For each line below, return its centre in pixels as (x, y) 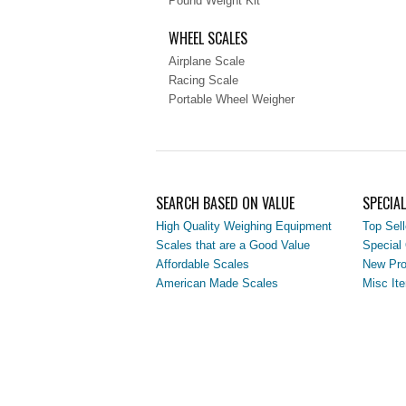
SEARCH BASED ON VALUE (225, 203)
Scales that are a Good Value (233, 245)
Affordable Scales (203, 264)
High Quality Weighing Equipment (244, 226)
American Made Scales (217, 283)
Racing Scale (203, 80)
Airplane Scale (207, 61)
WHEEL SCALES (208, 38)
